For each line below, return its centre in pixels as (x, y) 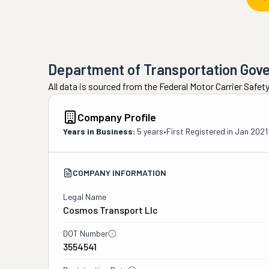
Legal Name (85, 197)
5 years (150, 131)
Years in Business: (99, 131)
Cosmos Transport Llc (110, 210)
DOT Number (86, 233)
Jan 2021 (251, 131)
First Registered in (201, 131)
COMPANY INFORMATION (119, 173)
